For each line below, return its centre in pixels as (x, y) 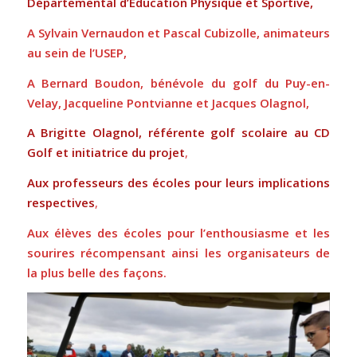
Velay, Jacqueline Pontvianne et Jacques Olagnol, (168, 102)
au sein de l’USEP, (76, 52)
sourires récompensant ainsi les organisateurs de (178, 252)
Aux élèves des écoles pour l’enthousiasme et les (178, 232)
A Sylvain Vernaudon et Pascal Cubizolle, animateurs (178, 32)
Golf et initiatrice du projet (106, 153)
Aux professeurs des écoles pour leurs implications (178, 183)
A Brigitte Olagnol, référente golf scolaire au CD (178, 133)
